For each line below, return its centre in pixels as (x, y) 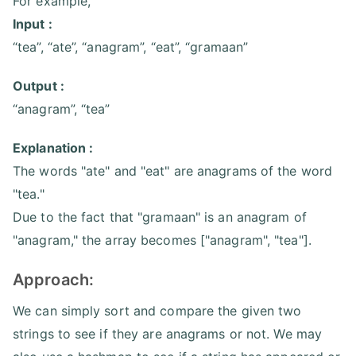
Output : (39, 86)
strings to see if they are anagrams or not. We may (168, 334)
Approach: (53, 280)
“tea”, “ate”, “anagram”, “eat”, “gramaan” (131, 47)
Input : (33, 24)
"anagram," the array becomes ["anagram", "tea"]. (162, 240)
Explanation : (53, 148)
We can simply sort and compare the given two (157, 311)
